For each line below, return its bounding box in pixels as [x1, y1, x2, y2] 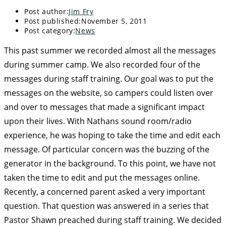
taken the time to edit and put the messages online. [4, 172, 200, 184]
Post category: [24, 26, 76, 36]
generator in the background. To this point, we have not [4, 158, 216, 169]
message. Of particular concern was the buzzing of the [4, 144, 209, 155]
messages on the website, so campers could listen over [4, 87, 213, 99]
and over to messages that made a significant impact [4, 101, 205, 113]
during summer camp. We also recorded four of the [4, 59, 200, 71]
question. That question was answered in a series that [4, 200, 209, 212]
